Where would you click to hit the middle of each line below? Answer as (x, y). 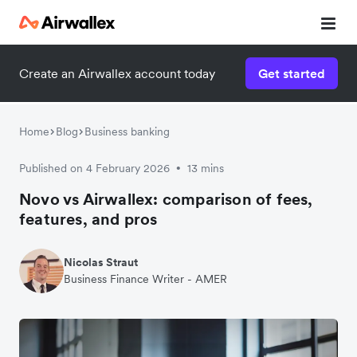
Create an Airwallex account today (117, 73)
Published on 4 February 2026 (94, 168)
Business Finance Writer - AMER (145, 279)
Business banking (127, 131)
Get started (292, 73)
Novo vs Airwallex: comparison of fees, (166, 199)
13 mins (206, 168)
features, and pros (88, 219)
